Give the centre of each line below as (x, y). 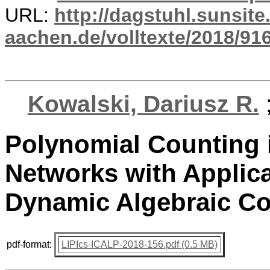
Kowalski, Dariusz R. (143, 104)
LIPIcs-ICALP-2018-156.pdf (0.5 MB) (140, 244)
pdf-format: (29, 244)
